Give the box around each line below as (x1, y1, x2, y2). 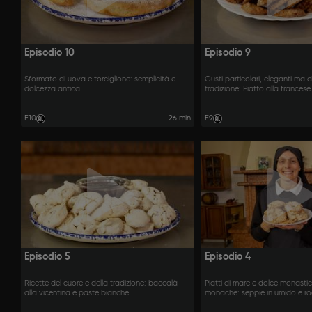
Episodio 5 (24, 252, 70, 263)
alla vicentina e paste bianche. (24, 289, 131, 298)
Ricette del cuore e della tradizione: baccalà (24, 279, 178, 288)
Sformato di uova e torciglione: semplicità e (24, 75, 175, 84)
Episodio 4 (204, 252, 251, 263)
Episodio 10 (24, 47, 75, 58)
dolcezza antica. (24, 84, 82, 93)
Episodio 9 (204, 47, 251, 58)
